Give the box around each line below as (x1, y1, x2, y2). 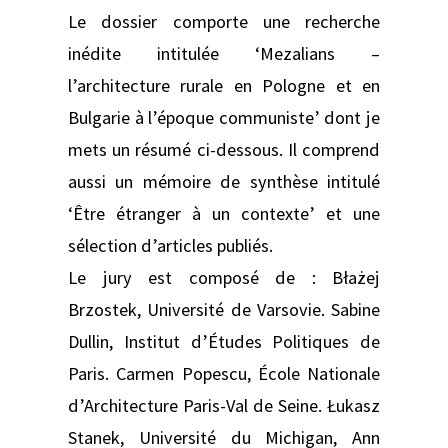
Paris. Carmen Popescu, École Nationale (68, 361, 380, 385)
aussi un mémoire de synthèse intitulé (68, 169, 380, 193)
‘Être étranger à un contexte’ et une (68, 201, 380, 225)
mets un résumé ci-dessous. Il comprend (68, 137, 380, 161)
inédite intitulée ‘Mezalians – (68, 41, 380, 65)
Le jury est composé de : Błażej (68, 265, 380, 289)
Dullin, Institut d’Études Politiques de (68, 329, 380, 353)
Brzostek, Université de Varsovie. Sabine (68, 297, 380, 321)
